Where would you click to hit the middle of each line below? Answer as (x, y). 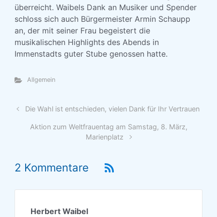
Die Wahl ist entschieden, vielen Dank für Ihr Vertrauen (113, 109)
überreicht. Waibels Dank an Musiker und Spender (106, 7)
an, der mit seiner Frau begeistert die (82, 31)
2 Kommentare (52, 168)
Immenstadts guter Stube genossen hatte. (91, 54)
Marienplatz (105, 137)
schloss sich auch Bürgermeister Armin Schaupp (102, 19)
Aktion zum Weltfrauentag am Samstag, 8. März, (108, 127)
